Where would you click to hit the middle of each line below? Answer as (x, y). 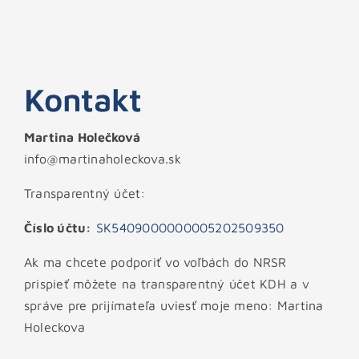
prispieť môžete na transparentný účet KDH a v (166, 284)
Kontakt (83, 99)
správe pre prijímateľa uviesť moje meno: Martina (173, 306)
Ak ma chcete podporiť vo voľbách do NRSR (155, 262)
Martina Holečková (82, 137)
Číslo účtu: (58, 228)
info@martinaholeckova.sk (102, 159)
